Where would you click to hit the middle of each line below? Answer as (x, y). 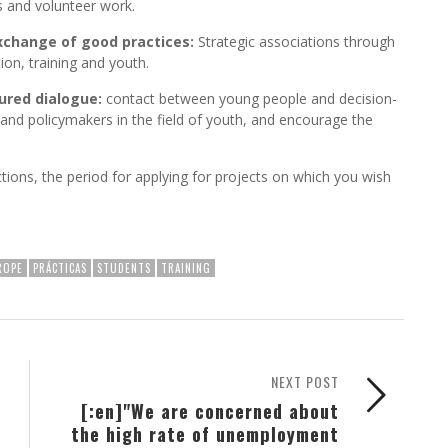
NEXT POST (305, 382)
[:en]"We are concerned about (210, 411)
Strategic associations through (294, 42)
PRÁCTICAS (60, 268)
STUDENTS (124, 268)
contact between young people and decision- (249, 99)
